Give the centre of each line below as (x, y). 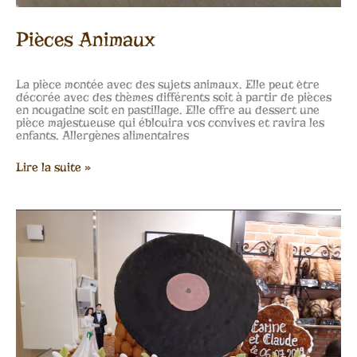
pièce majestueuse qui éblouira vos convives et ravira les (170, 123)
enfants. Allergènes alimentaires (102, 136)
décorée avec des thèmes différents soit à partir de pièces (174, 98)
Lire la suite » (53, 168)
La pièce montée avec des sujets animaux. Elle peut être (168, 85)
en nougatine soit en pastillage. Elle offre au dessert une (168, 110)
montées (37, 228)
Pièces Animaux (86, 40)
